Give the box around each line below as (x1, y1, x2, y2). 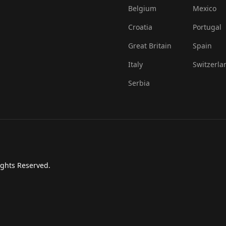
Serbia (128, 78, 150, 88)
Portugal (192, 22, 221, 32)
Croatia (128, 22, 152, 32)
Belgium (128, 3, 156, 13)
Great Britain (128, 40, 172, 50)
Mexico (192, 3, 216, 13)
